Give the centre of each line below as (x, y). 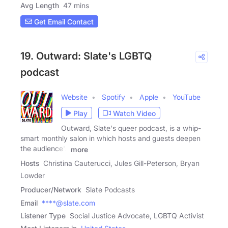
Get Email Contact (63, 21)
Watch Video (134, 113)
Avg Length (40, 6)
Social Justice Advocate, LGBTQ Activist (137, 216)
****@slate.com (68, 203)
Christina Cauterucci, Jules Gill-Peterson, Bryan (121, 163)
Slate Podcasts (110, 190)
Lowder (33, 176)
